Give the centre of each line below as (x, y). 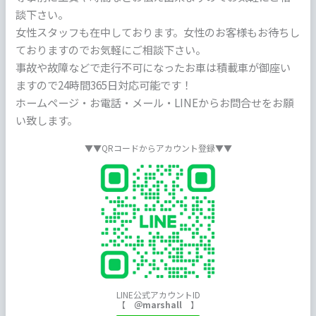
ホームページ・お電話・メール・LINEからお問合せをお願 (154, 103)
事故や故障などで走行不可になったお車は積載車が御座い (153, 67)
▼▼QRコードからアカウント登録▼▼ (158, 148)
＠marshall (158, 305)
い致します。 (46, 120)
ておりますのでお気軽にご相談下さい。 (110, 50)
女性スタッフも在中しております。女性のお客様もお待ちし (157, 32)
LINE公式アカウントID (158, 295)
